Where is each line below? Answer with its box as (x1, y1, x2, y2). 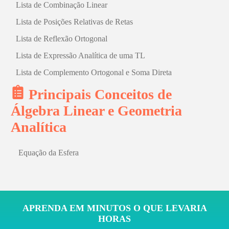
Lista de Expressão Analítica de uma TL (16, 51, 146, 60)
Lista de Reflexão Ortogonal (16, 34, 108, 43)
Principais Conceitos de (28, 86, 172, 102)
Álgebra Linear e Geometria (10, 102, 182, 119)
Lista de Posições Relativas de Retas (16, 17, 133, 26)
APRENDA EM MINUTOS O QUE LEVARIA (22, 202, 207, 213)
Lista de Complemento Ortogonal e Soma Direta (16, 67, 172, 77)
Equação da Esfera (18, 148, 79, 157)
